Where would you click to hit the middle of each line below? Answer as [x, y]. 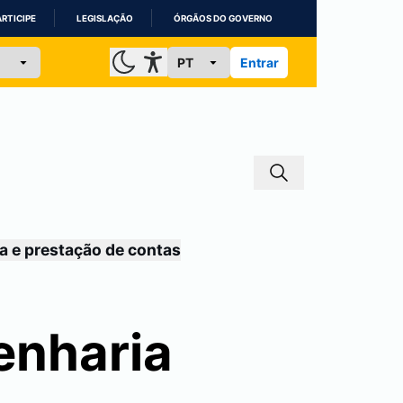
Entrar [259, 62]
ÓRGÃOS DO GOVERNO [223, 18]
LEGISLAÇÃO [105, 18]
